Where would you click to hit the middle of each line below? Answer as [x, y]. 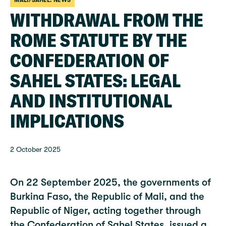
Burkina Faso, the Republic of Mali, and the [107, 196]
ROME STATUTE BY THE [99, 40]
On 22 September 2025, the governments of [110, 182]
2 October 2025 [35, 149]
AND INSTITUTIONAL [91, 101]
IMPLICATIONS [67, 121]
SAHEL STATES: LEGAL [95, 80]
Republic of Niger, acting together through [105, 211]
